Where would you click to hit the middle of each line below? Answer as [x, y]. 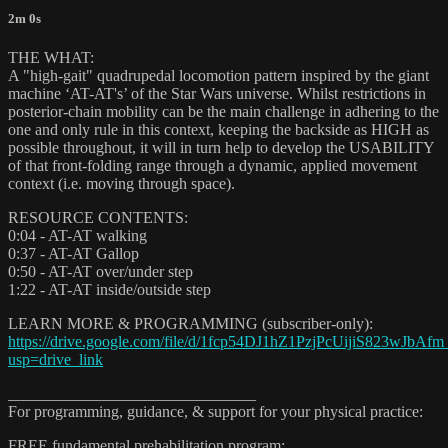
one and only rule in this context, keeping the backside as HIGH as [218, 130]
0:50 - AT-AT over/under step [100, 272]
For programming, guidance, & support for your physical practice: [215, 412]
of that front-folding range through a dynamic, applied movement [212, 166]
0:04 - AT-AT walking [77, 236]
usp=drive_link [55, 360]
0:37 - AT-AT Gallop [73, 254]
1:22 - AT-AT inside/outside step [109, 290]
